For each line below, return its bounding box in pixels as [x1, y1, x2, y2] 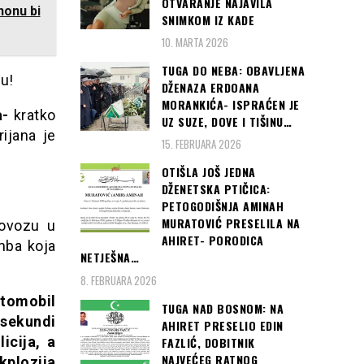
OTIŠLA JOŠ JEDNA [161, 163, 256, 181]
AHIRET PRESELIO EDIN [161, 316, 284, 334]
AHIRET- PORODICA [161, 232, 264, 249]
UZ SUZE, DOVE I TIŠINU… [161, 112, 292, 130]
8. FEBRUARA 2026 [80, 271, 157, 288]
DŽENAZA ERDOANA [161, 78, 259, 96]
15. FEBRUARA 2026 [161, 136, 241, 153]
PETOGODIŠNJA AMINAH [161, 197, 284, 215]
